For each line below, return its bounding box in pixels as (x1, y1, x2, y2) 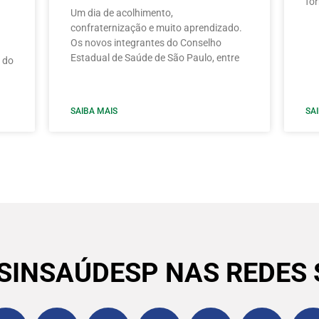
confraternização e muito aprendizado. (70, 21, 242, 33)
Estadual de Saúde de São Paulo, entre (70, 51, 239, 63)
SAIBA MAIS (70, 105, 117, 116)
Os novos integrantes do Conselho (70, 36, 221, 48)
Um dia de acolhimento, (70, 6, 173, 19)
